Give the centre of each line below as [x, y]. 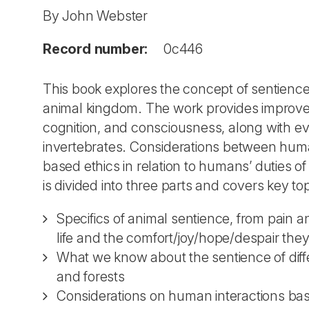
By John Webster [95, 16]
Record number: [96, 49]
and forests [91, 277]
